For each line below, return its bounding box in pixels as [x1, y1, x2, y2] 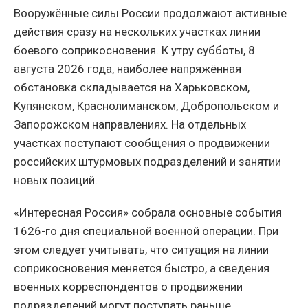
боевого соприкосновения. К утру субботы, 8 [14, 43, 255, 58]
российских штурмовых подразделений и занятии [14, 155, 281, 169]
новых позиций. [14, 173, 98, 188]
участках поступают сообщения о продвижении [14, 136, 270, 151]
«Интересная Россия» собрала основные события [14, 206, 282, 220]
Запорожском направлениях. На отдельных [14, 118, 246, 132]
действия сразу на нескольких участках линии [14, 25, 261, 39]
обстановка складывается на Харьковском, [14, 80, 250, 95]
